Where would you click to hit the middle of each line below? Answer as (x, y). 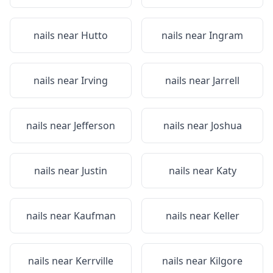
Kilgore (226, 261)
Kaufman (94, 216)
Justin (94, 171)
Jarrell (226, 80)
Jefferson (94, 126)
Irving (94, 80)
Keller (226, 216)
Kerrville (94, 261)
